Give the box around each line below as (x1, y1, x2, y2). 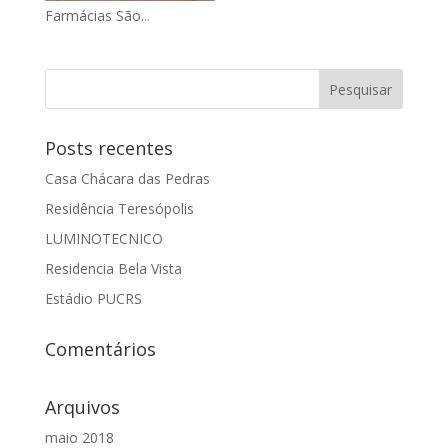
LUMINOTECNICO (44, 229, 163, 248)
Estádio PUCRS (44, 289, 142, 308)
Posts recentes (44, 136, 173, 160)
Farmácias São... (44, 6, 150, 25)
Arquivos (44, 395, 120, 419)
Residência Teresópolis (44, 199, 194, 218)
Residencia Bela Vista (44, 259, 182, 278)
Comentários (44, 337, 156, 361)
